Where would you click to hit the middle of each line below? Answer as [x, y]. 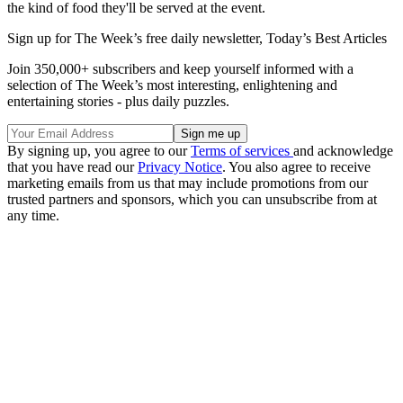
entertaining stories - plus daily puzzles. [118, 102]
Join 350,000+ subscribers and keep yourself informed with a [180, 69]
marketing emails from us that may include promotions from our [188, 184]
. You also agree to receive [296, 167]
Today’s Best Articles [327, 39]
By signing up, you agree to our [99, 151]
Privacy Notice [180, 167]
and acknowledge [343, 151]
